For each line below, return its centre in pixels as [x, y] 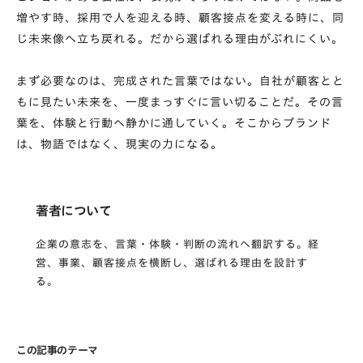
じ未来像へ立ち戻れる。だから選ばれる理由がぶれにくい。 [180, 38]
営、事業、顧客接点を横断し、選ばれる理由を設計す [172, 263]
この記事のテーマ [57, 350]
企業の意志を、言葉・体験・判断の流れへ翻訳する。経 [177, 244]
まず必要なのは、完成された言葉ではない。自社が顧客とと [180, 81]
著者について [74, 210]
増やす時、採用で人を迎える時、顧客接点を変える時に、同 [180, 17]
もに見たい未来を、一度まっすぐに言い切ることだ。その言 [180, 102]
